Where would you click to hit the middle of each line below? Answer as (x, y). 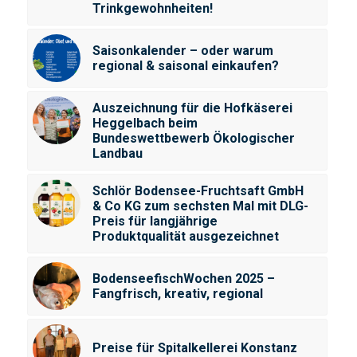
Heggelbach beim (145, 124)
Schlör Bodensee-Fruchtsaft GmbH (198, 191)
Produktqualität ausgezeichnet (185, 237)
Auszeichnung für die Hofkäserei (192, 108)
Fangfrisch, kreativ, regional (177, 294)
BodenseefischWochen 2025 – (183, 279)
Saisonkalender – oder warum (182, 51)
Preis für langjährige (155, 222)
